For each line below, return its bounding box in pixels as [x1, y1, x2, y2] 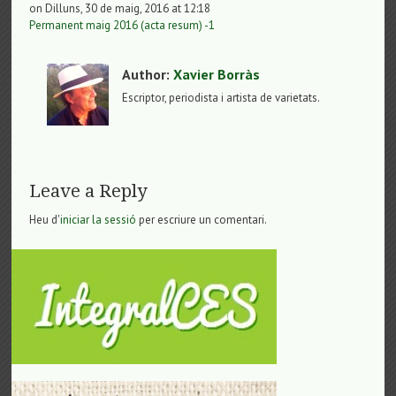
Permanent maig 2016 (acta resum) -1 [29, 17, 216, 33]
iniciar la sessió [60, 211, 137, 227]
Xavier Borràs [173, 65, 261, 83]
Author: [122, 65, 174, 83]
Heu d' [29, 211, 61, 227]
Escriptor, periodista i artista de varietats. [122, 89, 321, 105]
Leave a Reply [29, 179, 148, 202]
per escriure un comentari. [136, 211, 268, 227]
